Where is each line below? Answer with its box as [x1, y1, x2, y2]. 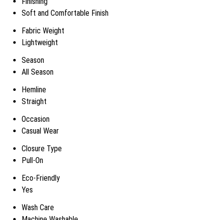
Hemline [22, 85, 46, 94]
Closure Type [22, 144, 62, 153]
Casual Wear [22, 126, 59, 136]
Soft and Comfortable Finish [22, 8, 109, 18]
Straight [22, 97, 47, 106]
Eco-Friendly [22, 173, 60, 183]
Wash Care [22, 203, 54, 212]
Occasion [22, 114, 50, 124]
